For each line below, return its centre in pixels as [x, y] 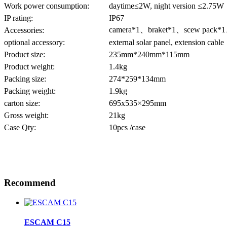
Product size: [25, 54]
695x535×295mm [138, 103]
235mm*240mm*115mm [149, 54]
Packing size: [25, 79]
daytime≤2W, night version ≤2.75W [166, 6]
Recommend [30, 183]
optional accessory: [34, 42]
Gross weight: [26, 115]
